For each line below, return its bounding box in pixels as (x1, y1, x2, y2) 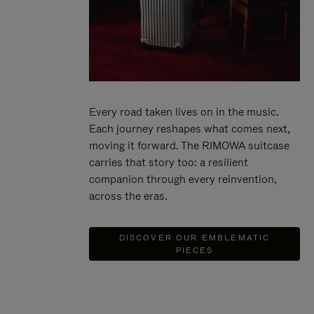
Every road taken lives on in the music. (89, 104, 279, 119)
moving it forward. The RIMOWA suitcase (89, 137, 289, 153)
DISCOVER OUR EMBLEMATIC (118, 231, 271, 243)
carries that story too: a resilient (89, 154, 248, 170)
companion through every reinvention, (89, 171, 277, 186)
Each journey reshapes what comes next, (89, 121, 290, 136)
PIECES (175, 244, 214, 256)
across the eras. (89, 188, 168, 203)
